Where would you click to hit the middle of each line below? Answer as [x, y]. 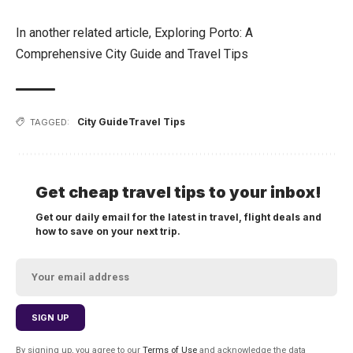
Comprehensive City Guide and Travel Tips [132, 54]
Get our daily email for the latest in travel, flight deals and [178, 217]
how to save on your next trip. [108, 231]
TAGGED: [50, 122]
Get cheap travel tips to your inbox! [178, 192]
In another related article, [85, 32]
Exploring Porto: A [204, 32]
